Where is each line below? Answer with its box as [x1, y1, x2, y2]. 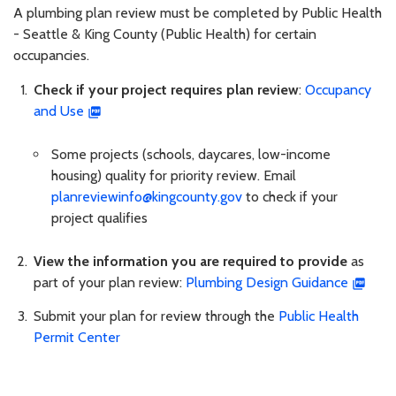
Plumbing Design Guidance [186, 273, 348, 291]
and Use [34, 102, 84, 119]
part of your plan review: [34, 273, 186, 291]
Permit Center [34, 329, 120, 346]
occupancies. [13, 47, 89, 65]
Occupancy [305, 80, 371, 98]
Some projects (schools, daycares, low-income [51, 145, 331, 163]
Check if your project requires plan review [34, 80, 299, 98]
